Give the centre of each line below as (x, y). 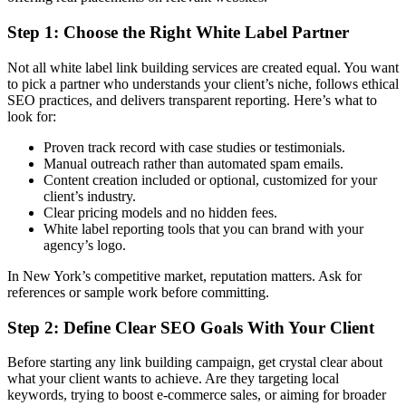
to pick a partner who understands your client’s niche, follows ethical (203, 83)
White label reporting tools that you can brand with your (203, 228)
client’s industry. (90, 196)
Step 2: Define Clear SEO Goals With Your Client (191, 327)
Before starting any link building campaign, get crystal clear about (195, 362)
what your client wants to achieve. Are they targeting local (173, 379)
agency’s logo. (85, 245)
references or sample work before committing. (138, 292)
